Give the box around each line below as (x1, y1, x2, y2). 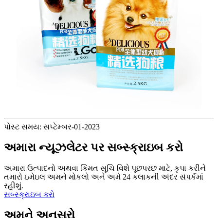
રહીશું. (4, 181, 23, 190)
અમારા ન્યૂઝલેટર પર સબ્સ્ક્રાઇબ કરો (4, 141, 183, 154)
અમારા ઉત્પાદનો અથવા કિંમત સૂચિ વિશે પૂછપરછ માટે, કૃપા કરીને (4, 163, 206, 172)
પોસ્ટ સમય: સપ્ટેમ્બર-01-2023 (4, 122, 100, 131)
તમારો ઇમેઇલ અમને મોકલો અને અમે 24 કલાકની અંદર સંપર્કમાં (4, 172, 203, 181)
